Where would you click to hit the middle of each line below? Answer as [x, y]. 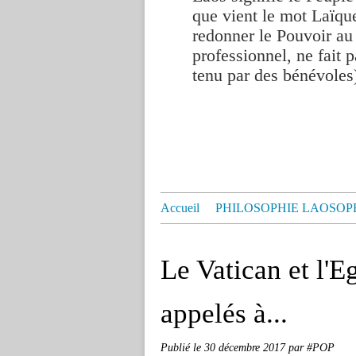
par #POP [311, 347]
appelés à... [224, 313]
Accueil [180, 208]
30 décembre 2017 [246, 347]
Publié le [182, 347]
